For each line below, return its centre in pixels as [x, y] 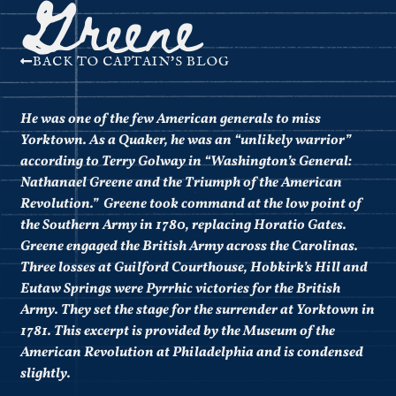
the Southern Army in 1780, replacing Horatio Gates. [184, 226]
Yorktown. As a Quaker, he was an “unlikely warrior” [186, 141]
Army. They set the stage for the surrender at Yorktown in [198, 311]
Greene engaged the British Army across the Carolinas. [190, 247]
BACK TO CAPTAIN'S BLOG [132, 62]
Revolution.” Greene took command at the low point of [191, 205]
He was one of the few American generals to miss [171, 120]
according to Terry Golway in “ [116, 162]
